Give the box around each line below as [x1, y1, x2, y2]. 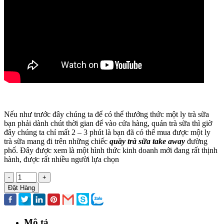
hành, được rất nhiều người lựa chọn [4, 154, 119, 163]
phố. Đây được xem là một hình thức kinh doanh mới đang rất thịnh [4, 145, 217, 154]
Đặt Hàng [8, 183, 35, 191]
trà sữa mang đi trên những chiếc [4, 136, 109, 145]
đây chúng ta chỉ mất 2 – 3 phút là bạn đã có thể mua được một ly [4, 127, 210, 136]
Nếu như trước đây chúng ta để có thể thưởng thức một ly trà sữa [4, 109, 209, 118]
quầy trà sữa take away [109, 136, 185, 145]
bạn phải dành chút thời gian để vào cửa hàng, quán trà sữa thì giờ [4, 118, 212, 127]
